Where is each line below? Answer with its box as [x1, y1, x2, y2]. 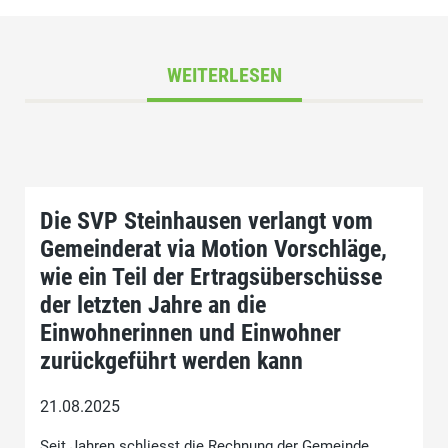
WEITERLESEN [166, 63, 282, 87]
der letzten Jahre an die [40, 291, 266, 319]
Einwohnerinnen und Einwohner [40, 319, 341, 347]
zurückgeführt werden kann [40, 347, 303, 375]
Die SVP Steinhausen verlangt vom [40, 207, 373, 235]
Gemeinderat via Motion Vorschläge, [40, 235, 387, 263]
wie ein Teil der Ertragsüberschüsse [40, 263, 382, 291]
